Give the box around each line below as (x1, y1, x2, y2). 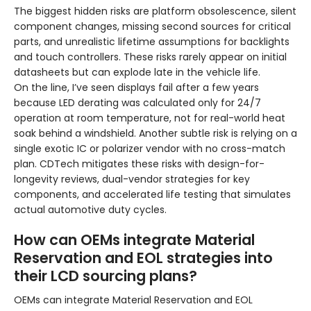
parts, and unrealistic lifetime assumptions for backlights (14, 35, 289, 49)
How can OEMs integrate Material (14, 230, 255, 251)
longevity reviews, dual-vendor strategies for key (14, 172, 250, 187)
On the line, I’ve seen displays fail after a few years (14, 81, 259, 95)
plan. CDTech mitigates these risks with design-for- (14, 157, 264, 171)
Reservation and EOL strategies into (14, 248, 273, 269)
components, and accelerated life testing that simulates (14, 187, 291, 202)
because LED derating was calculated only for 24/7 (14, 96, 261, 110)
